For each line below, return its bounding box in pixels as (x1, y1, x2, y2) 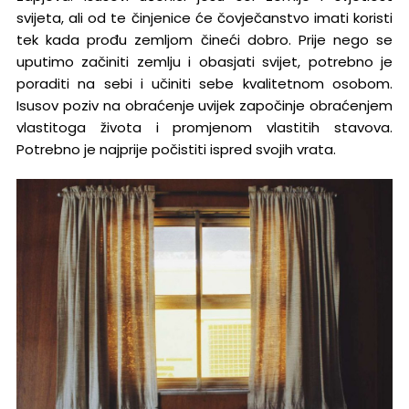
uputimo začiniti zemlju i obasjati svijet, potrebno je (16, 52, 393, 72)
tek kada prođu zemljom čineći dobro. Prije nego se (16, 30, 393, 50)
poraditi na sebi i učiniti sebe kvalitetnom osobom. (16, 74, 393, 94)
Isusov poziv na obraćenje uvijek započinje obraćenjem (16, 96, 393, 116)
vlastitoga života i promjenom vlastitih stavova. (16, 118, 393, 138)
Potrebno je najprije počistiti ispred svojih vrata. (16, 140, 336, 160)
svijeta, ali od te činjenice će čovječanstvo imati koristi (16, 8, 393, 28)
